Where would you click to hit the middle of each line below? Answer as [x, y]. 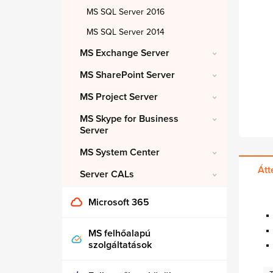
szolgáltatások [120, 245]
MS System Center [120, 152]
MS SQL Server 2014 [126, 32]
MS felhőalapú [119, 233]
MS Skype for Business [129, 119]
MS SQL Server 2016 [126, 12]
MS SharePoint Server [127, 75]
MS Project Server [119, 97]
